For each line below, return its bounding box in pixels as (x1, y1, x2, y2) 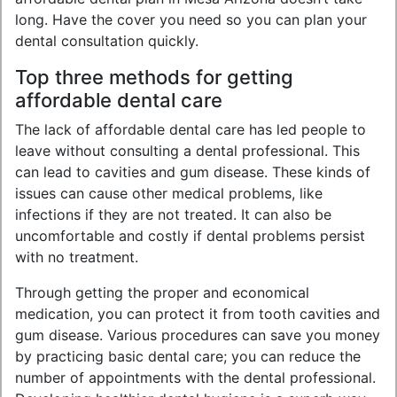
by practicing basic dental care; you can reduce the (15, 347, 361, 365)
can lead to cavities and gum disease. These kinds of (15, 163, 370, 181)
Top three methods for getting (15, 66, 293, 89)
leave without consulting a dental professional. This (15, 142, 360, 160)
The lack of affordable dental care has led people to (15, 121, 366, 138)
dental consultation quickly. (15, 32, 198, 50)
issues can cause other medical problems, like (15, 184, 323, 202)
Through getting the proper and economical (15, 284, 309, 301)
